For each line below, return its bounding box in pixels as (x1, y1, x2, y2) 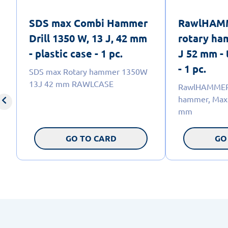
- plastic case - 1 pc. (29, 46, 123, 60)
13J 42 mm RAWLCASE (29, 78, 113, 89)
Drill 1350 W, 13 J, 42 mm (29, 31, 147, 45)
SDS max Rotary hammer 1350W (29, 66, 148, 76)
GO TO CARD (65, 132, 117, 144)
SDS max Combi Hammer (29, 16, 148, 30)
